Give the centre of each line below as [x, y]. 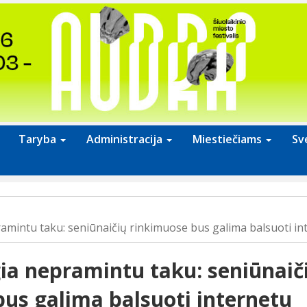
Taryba [39, 139]
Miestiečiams [229, 139]
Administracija [126, 139]
